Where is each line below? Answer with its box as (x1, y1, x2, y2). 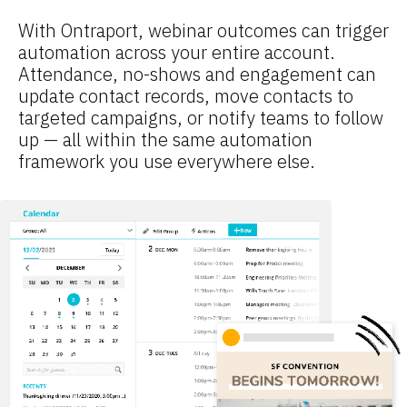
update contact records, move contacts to (18, 84, 353, 109)
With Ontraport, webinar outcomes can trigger (18, 18, 389, 44)
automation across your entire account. (18, 40, 335, 65)
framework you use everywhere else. (18, 149, 315, 174)
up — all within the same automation (18, 127, 313, 153)
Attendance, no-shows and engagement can (18, 62, 376, 87)
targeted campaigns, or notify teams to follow (18, 105, 383, 131)
